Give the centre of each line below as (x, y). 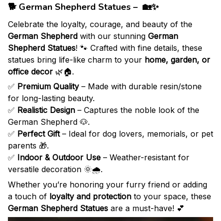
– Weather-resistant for (145, 158)
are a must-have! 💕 (146, 208)
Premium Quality (48, 87)
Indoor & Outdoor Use (59, 158)
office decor (30, 71)
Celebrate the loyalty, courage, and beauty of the (100, 24)
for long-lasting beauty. (51, 98)
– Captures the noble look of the (137, 110)
